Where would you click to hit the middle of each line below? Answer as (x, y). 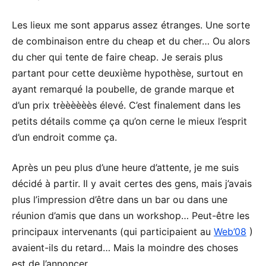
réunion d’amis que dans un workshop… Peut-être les (131, 215)
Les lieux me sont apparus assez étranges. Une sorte (131, 25)
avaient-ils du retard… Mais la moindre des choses (125, 247)
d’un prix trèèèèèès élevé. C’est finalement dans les (126, 105)
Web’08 (230, 231)
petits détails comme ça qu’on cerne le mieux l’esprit (129, 121)
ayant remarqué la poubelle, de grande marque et (123, 89)
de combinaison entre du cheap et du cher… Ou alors (131, 41)
